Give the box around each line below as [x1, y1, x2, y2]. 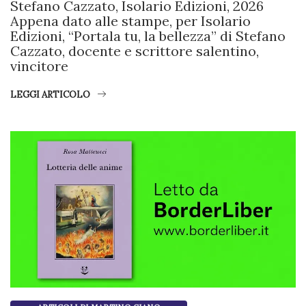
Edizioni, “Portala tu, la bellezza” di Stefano [10, 27, 286, 45]
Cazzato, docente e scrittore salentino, [10, 42, 259, 60]
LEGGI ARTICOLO [10, 89, 90, 101]
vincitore [10, 57, 68, 75]
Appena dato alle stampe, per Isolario [10, 12, 251, 30]
